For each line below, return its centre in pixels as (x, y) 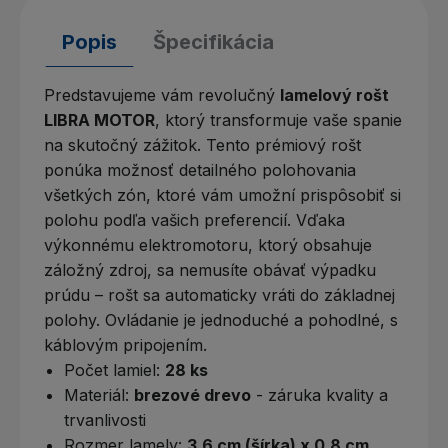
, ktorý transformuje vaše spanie (278, 119)
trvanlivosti (105, 419)
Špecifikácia (213, 41)
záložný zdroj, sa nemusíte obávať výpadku (210, 269)
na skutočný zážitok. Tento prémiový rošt (202, 144)
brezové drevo (192, 394)
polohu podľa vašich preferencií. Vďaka (194, 219)
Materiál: (99, 394)
